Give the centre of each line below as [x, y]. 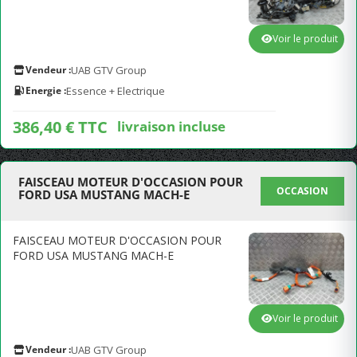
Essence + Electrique [116, 91]
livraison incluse [171, 126]
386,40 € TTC [60, 127]
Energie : [46, 90]
